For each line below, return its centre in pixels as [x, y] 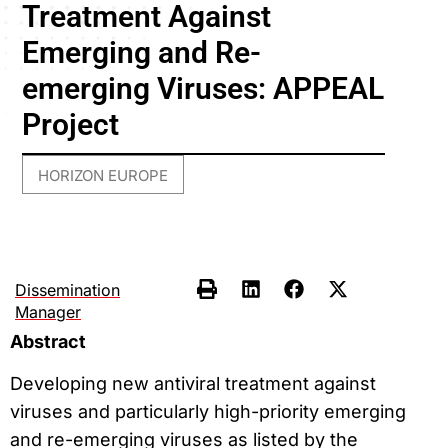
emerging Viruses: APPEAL [203, 89]
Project [71, 125]
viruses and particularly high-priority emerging [208, 412]
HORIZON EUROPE [103, 176]
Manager [48, 311]
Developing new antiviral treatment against [193, 384]
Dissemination [67, 289]
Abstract [48, 341]
